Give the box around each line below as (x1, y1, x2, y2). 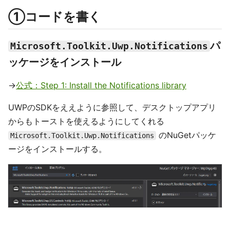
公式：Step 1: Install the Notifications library (16, 80, 186, 91)
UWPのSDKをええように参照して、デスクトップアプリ (8, 102, 216, 113)
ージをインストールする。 (8, 144, 107, 155)
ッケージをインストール (8, 56, 121, 69)
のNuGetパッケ (156, 130, 216, 141)
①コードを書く (8, 9, 101, 25)
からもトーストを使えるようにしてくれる (8, 116, 164, 127)
